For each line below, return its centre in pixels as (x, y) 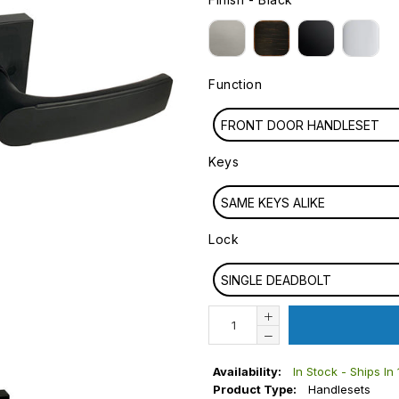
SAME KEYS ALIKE (273, 202)
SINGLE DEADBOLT (276, 280)
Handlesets (339, 389)
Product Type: (256, 389)
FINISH (229, 20)
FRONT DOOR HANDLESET (300, 125)
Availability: (248, 371)
